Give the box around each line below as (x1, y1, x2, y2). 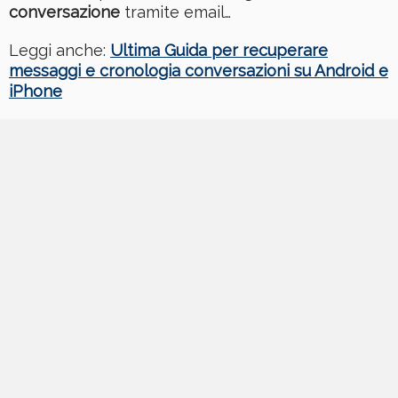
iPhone (9, 82, 62, 101)
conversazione (9, 3, 120, 22)
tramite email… (120, 3, 231, 22)
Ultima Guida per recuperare (110, 41, 328, 60)
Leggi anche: (9, 41, 110, 60)
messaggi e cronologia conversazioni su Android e (9, 61, 388, 81)
